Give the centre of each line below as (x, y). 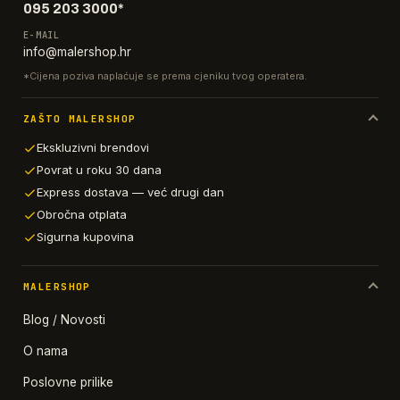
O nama (46, 350)
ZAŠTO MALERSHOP (80, 119)
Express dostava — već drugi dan (130, 192)
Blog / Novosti (64, 320)
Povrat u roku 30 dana (99, 170)
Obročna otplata (82, 214)
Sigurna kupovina (85, 236)
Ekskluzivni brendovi (93, 148)
